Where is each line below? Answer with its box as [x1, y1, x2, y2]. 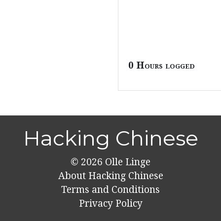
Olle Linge [103, 156, 150, 168]
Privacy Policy [78, 198, 143, 210]
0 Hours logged [128, 60, 195, 71]
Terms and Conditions [61, 184, 160, 196]
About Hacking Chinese [58, 170, 163, 182]
